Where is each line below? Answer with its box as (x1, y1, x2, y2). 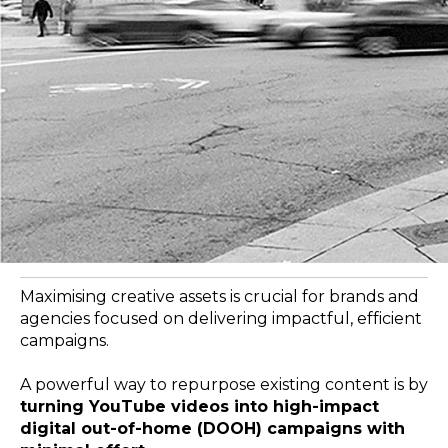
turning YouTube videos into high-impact (20, 397, 379, 417)
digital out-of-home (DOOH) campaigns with (20, 419, 405, 439)
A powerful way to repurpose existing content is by (20, 375, 428, 395)
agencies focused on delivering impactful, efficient (20, 309, 422, 328)
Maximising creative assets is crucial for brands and (20, 287, 419, 306)
